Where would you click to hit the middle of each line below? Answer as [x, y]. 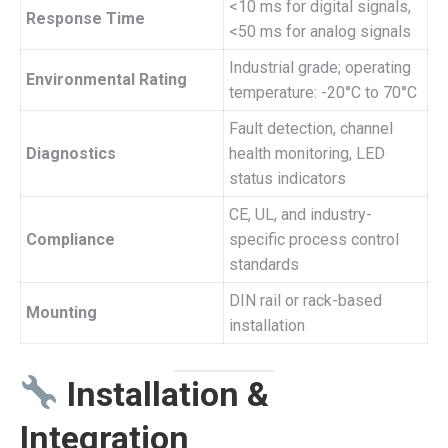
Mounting [61, 312]
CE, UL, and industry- [300, 214]
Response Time [85, 18]
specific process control [314, 239]
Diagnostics [71, 153]
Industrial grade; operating [320, 67]
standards [264, 264]
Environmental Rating [106, 79]
